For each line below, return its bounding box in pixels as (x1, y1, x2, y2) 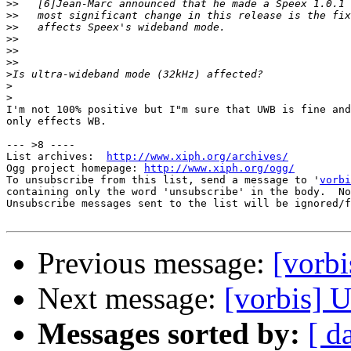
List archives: (6, 150, 107, 163)
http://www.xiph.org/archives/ (107, 150, 288, 163)
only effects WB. (6, 115, 107, 128)
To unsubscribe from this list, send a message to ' (6, 174, 320, 186)
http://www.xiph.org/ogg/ (144, 162, 295, 175)
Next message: (38, 281, 224, 316)
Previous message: (38, 246, 273, 280)
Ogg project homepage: (6, 162, 144, 175)
